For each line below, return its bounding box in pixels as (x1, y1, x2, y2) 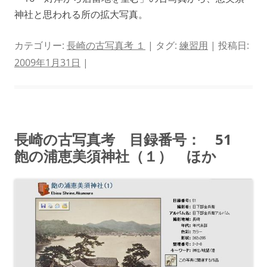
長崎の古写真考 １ (67, 38, 145, 52)
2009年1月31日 (14, 55, 80, 69)
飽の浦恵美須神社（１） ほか (14, 145, 216, 166)
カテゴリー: (14, 38, 67, 52)
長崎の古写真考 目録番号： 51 (14, 129, 246, 149)
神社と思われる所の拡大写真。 (14, 7, 148, 21)
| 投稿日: (208, 38, 249, 52)
